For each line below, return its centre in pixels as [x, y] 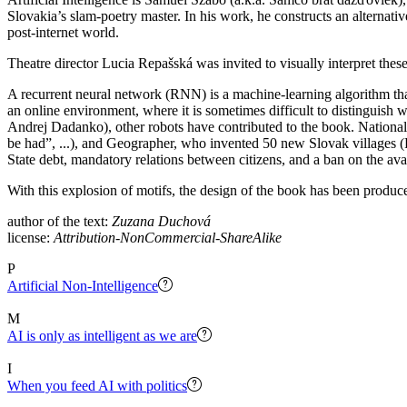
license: [30, 237]
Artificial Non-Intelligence [83, 285]
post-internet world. [63, 32]
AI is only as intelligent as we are [102, 335]
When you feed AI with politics [97, 385]
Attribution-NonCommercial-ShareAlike [168, 237]
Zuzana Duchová [161, 221]
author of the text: [60, 221]
